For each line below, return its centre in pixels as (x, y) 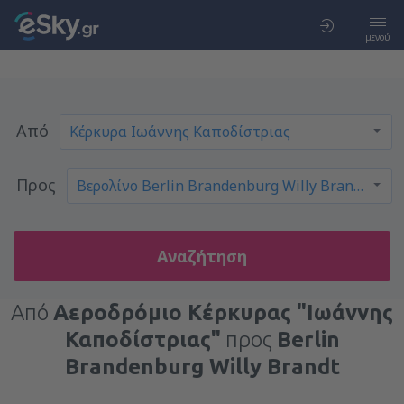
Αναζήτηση (202, 256)
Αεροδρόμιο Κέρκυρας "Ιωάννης (223, 312)
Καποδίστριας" (142, 340)
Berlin (308, 340)
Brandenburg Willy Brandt (202, 367)
